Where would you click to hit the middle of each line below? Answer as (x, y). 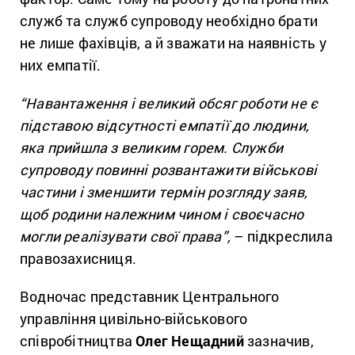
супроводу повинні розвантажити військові (169, 169)
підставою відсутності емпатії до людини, (165, 125)
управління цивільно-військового (134, 318)
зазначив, (281, 340)
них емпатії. (62, 65)
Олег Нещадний (192, 340)
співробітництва (78, 340)
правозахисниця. (78, 258)
